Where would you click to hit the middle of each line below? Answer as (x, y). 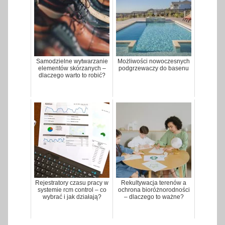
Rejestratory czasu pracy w (72, 183)
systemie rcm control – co (72, 190)
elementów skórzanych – (72, 69)
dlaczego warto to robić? (72, 76)
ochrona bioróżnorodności (154, 190)
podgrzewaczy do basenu (154, 69)
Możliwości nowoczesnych (154, 62)
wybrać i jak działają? (72, 197)
